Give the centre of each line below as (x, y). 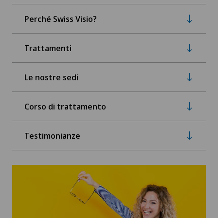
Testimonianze (52, 135)
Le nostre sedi (51, 77)
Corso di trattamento (65, 106)
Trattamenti (48, 48)
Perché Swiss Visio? (61, 18)
